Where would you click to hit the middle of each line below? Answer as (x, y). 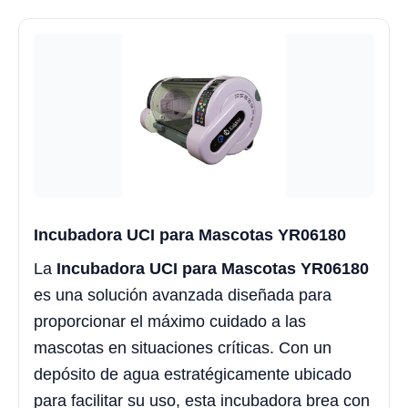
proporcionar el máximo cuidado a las (170, 322)
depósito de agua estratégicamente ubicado (193, 375)
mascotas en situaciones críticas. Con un (183, 348)
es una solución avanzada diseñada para (183, 296)
